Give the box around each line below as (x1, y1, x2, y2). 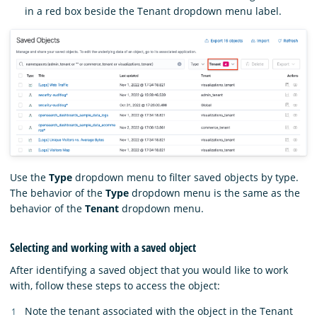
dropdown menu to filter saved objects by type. (72, 170, 299, 184)
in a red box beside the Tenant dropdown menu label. (25, 4, 282, 18)
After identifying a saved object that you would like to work (10, 263, 288, 277)
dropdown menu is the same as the (129, 185, 300, 200)
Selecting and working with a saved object (10, 239, 196, 255)
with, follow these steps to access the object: (10, 278, 220, 292)
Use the (10, 170, 49, 184)
